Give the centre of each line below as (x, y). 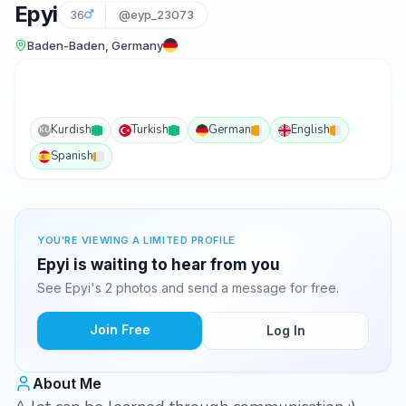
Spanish (72, 156)
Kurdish (71, 130)
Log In (285, 330)
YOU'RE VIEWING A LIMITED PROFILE (136, 240)
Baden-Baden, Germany (95, 45)
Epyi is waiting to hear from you (159, 265)
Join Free (120, 329)
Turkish (150, 130)
